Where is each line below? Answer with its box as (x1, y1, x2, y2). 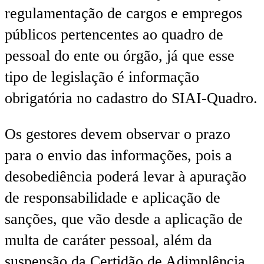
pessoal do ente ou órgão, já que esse (5, 47, 235, 64)
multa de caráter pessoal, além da (5, 232, 212, 249)
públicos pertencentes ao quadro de (5, 25, 223, 43)
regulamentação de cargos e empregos (5, 4, 242, 22)
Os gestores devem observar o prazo (5, 126, 230, 143)
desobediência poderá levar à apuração (5, 168, 246, 186)
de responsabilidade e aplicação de (5, 189, 220, 207)
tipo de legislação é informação (5, 68, 199, 85)
